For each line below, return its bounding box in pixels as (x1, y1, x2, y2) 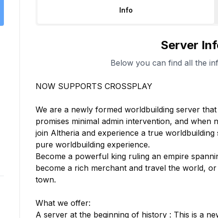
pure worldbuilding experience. (36, 140, 150, 149)
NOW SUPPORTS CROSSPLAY (36, 81, 152, 91)
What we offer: (36, 198, 91, 208)
